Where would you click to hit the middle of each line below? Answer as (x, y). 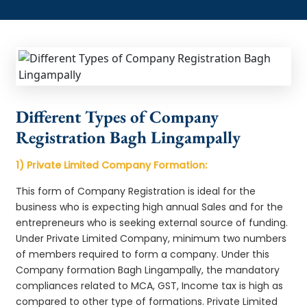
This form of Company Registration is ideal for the (136, 191)
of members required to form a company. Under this (143, 254)
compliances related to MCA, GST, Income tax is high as (150, 285)
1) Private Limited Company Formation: (112, 165)
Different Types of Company (118, 116)
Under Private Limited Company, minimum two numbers (151, 238)
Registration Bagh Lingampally (128, 137)
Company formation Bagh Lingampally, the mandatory (148, 270)
